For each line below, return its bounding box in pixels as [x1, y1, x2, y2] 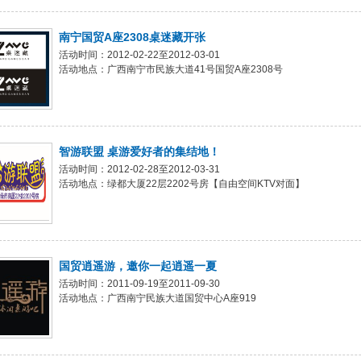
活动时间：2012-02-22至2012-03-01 [59, 49, 220, 60]
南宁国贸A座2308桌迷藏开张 [59, 31, 205, 44]
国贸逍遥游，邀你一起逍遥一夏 [59, 259, 217, 272]
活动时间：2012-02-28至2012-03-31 [59, 164, 220, 175]
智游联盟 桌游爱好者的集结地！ [59, 145, 220, 158]
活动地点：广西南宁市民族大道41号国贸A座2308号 [59, 64, 283, 75]
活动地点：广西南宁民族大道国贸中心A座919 [59, 293, 256, 304]
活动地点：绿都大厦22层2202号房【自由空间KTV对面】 [59, 178, 305, 189]
